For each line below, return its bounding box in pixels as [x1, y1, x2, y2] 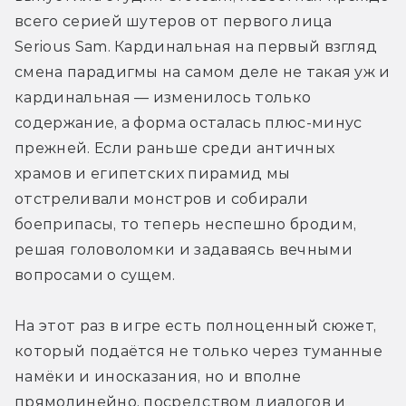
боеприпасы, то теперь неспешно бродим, [14, 215, 357, 233]
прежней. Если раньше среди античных [14, 139, 335, 157]
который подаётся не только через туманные [14, 342, 383, 360]
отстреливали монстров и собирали [14, 189, 309, 208]
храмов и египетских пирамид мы [14, 164, 291, 182]
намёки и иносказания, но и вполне [14, 367, 302, 385]
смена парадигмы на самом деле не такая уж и [14, 63, 391, 81]
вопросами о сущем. [14, 266, 180, 284]
